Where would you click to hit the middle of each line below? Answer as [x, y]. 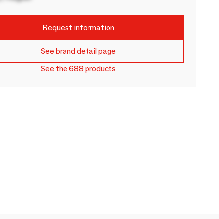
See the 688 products [78, 69]
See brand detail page [78, 51]
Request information [78, 27]
